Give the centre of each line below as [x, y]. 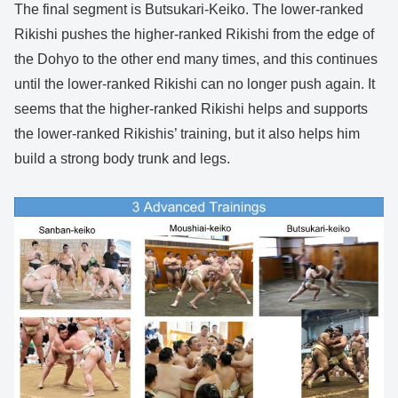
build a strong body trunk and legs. [122, 159]
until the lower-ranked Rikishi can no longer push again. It [195, 84]
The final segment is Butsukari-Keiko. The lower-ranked [189, 10]
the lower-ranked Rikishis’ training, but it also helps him [187, 134]
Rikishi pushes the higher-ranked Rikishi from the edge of [194, 35]
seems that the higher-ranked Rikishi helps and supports [191, 109]
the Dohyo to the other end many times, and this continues [196, 60]
